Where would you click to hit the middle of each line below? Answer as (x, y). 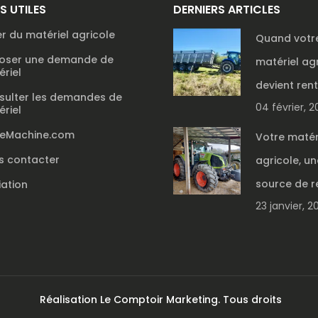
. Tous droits (250, 299)
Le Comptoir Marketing (159, 299)
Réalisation (70, 299)
